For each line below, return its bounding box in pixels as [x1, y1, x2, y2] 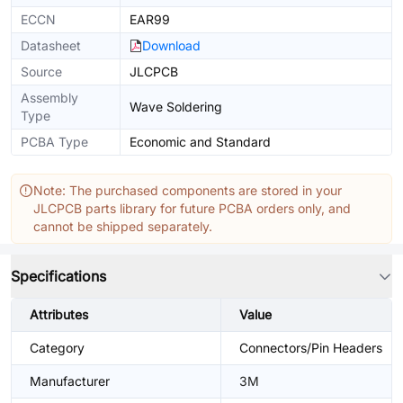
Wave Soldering [130, 99, 222, 114]
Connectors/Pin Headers [239, 340, 382, 355]
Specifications [11, 267, 106, 285]
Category [30, 340, 85, 355]
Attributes [30, 307, 88, 322]
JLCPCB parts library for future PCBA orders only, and [33, 201, 351, 216]
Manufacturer [30, 373, 110, 389]
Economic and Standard [130, 134, 271, 149]
